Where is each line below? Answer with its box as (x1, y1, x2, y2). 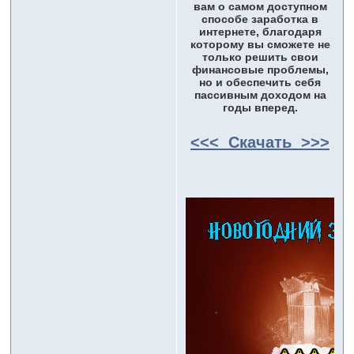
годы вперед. (222, 101, 298, 115)
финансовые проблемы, (191, 63, 329, 77)
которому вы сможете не (190, 38, 330, 51)
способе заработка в (201, 13, 318, 26)
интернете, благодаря (198, 25, 322, 39)
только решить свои (201, 51, 318, 64)
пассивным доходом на (194, 88, 326, 102)
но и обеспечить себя (199, 76, 321, 89)
